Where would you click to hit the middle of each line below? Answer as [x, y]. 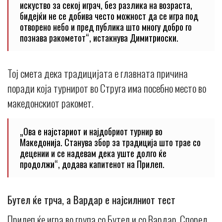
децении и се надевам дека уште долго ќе [93, 153]
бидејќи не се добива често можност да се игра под [109, 16]
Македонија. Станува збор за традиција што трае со [110, 142]
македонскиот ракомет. [50, 103]
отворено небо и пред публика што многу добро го [106, 27]
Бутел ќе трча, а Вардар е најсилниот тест [91, 199]
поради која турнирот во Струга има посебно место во [107, 88]
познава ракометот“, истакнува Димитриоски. [99, 37]
